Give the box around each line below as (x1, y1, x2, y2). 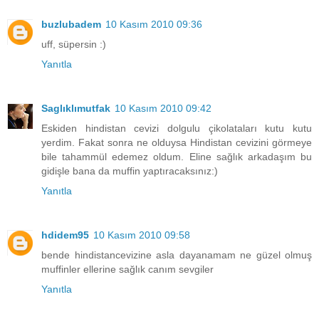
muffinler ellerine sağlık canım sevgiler (41, 263, 214, 275)
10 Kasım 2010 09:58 (93, 229, 190, 241)
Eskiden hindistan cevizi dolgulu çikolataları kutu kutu (41, 122, 312, 134)
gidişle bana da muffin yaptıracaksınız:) (41, 164, 218, 177)
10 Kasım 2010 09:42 (115, 102, 211, 114)
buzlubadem (41, 19, 101, 30)
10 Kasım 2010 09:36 (105, 19, 202, 30)
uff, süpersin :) (41, 38, 106, 50)
